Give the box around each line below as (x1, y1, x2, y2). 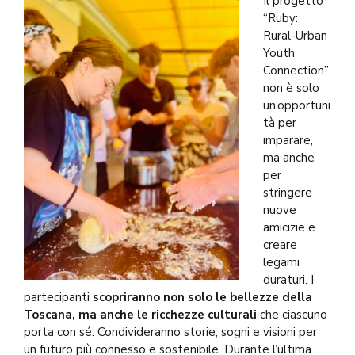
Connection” (263, 63, 329, 78)
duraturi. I (263, 272, 314, 288)
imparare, (263, 132, 313, 148)
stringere (263, 185, 312, 200)
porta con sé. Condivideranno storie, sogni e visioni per (24, 324, 317, 340)
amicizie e (263, 219, 315, 235)
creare (263, 237, 297, 253)
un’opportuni (263, 97, 330, 113)
